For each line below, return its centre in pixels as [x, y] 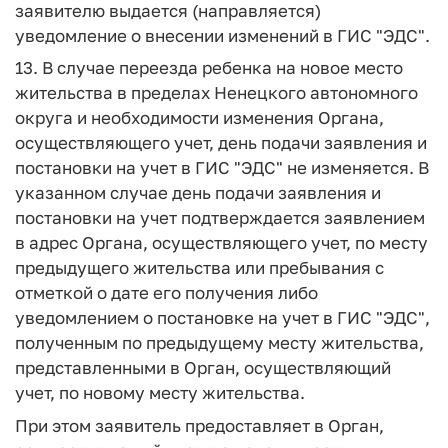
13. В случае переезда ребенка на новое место [209, 67]
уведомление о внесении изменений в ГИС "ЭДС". [222, 35]
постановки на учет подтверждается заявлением [220, 217]
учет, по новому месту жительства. [160, 392]
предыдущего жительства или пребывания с [199, 267]
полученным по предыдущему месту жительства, [219, 342]
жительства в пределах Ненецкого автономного [216, 92]
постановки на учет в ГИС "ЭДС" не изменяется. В [222, 167]
